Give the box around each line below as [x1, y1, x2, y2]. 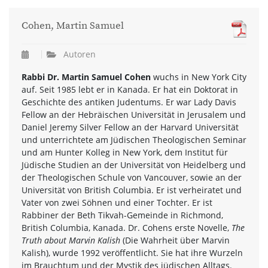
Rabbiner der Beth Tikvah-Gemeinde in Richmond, [22, 209, 223, 221]
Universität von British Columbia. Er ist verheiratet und [22, 184, 242, 196]
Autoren [63, 48, 96, 60]
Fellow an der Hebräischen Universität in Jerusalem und [22, 108, 246, 120]
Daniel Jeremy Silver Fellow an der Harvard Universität [22, 121, 239, 133]
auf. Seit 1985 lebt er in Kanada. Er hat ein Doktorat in [22, 83, 238, 95]
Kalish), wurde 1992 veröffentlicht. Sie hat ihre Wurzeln [22, 246, 243, 258]
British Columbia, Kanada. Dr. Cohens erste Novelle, [22, 221, 232, 233]
